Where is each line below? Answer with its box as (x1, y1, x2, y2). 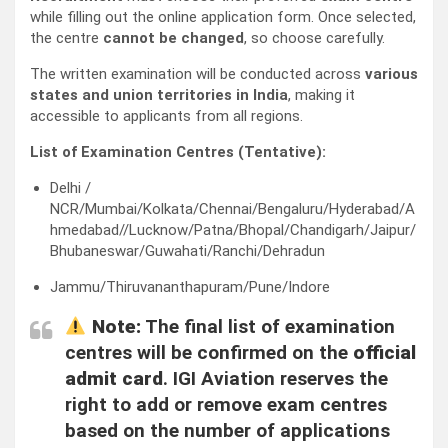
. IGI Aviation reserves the (163, 367, 388, 391)
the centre (30, 29, 103, 48)
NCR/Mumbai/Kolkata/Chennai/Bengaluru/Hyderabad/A (50, 200, 415, 219)
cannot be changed (103, 29, 244, 48)
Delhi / (50, 179, 91, 198)
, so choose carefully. (244, 29, 385, 48)
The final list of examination (140, 315, 395, 339)
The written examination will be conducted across (30, 65, 365, 84)
